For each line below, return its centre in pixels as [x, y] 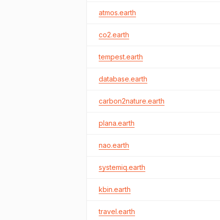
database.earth [123, 79]
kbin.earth [115, 189]
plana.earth [117, 123]
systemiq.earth [122, 167]
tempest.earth [121, 57]
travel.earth [117, 211]
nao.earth [114, 145]
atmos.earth [117, 13]
